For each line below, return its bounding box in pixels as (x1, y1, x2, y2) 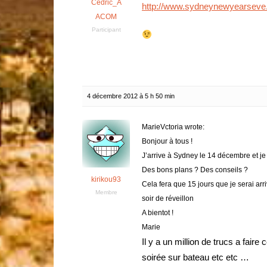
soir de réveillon (142, 194, 194, 203)
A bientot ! (142, 209, 173, 217)
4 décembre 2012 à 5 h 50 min (87, 92, 175, 100)
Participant (91, 26, 121, 33)
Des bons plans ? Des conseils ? (142, 166, 248, 174)
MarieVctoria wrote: (142, 123, 204, 131)
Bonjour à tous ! (142, 137, 193, 145)
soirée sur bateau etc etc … (142, 252, 249, 262)
